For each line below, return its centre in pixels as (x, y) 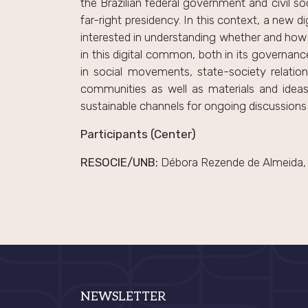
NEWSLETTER (123, 297)
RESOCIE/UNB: (119, 162)
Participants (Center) (138, 134)
